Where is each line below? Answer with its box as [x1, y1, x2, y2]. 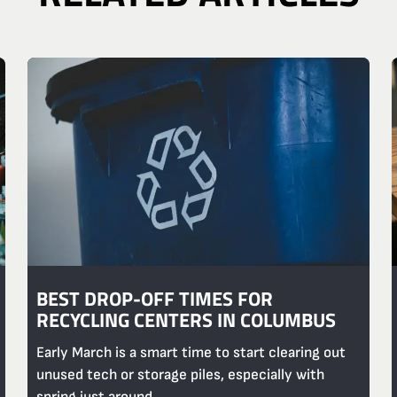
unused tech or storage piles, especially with [35, 366, 324, 385]
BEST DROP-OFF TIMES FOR [35, 283, 273, 314]
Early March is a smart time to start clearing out [35, 344, 346, 362]
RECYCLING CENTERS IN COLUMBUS [35, 304, 336, 335]
